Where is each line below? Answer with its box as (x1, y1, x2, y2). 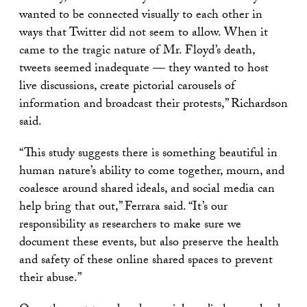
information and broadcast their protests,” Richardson (19, 95, 288, 116)
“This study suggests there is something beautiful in (19, 144, 278, 165)
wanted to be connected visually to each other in (19, 5, 262, 27)
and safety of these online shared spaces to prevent (19, 251, 273, 272)
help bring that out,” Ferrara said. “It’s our (19, 197, 228, 219)
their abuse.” (19, 269, 82, 290)
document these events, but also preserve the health (19, 233, 279, 254)
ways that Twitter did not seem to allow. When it (19, 23, 268, 45)
